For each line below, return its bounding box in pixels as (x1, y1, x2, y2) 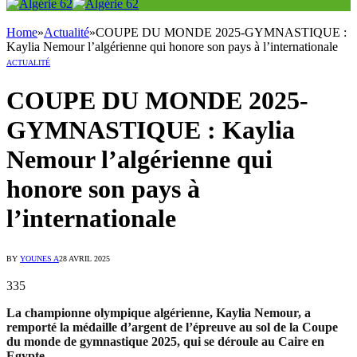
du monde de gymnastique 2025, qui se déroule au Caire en (6, 335, 324, 349)
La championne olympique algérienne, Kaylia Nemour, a (6, 306, 311, 320)
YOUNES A (20, 254, 59, 264)
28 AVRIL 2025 (59, 254, 110, 264)
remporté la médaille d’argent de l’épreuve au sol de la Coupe (6, 320, 338, 335)
